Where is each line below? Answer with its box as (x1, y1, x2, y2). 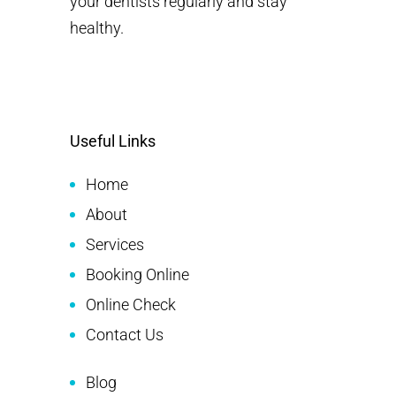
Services (86, 234, 144, 254)
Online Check (86, 294, 176, 314)
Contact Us (86, 324, 164, 344)
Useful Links (70, 131, 156, 150)
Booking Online (86, 264, 189, 284)
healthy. (70, 18, 124, 37)
